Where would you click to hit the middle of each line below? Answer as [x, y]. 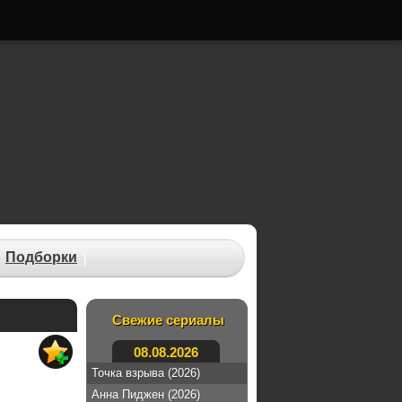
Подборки [41, 257]
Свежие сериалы [168, 320]
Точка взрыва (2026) [146, 373]
